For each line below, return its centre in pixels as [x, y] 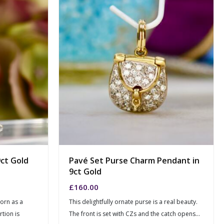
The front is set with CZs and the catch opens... [134, 214]
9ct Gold [85, 171]
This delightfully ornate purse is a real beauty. [133, 202]
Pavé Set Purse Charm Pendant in [134, 160]
